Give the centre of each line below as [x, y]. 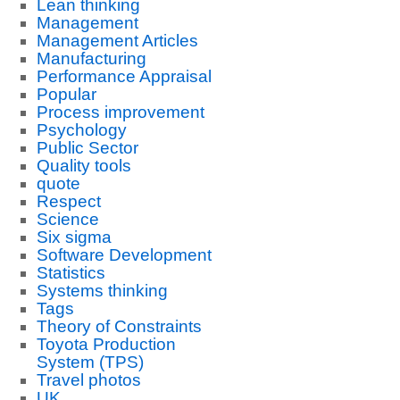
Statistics [71, 273]
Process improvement [120, 112]
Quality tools [83, 166]
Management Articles [117, 41]
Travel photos [88, 380]
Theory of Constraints [119, 326]
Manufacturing [91, 58]
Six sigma [74, 237]
